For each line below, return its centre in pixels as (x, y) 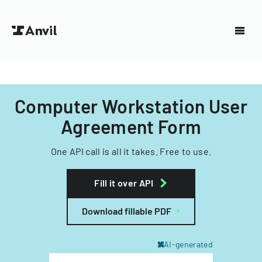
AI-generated (188, 244)
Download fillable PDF (127, 211)
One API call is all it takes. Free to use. (131, 151)
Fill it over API (124, 183)
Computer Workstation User (131, 106)
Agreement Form (131, 126)
